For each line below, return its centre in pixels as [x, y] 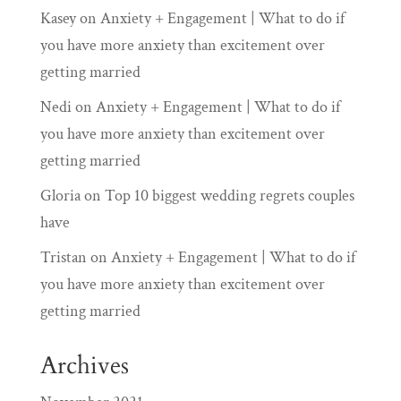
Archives [84, 366]
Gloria [60, 196]
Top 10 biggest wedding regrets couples [229, 196]
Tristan [63, 258]
